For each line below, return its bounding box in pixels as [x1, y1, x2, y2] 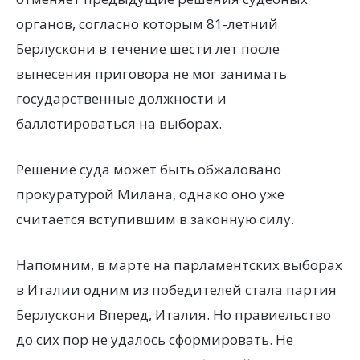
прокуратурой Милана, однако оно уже [16, 184, 284, 203]
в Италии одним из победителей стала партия [16, 280, 337, 299]
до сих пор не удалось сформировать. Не [16, 329, 293, 349]
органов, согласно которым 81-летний [16, 14, 278, 33]
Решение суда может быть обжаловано [16, 159, 281, 178]
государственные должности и [16, 88, 227, 108]
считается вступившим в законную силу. [16, 209, 294, 228]
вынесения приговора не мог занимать [16, 63, 287, 83]
